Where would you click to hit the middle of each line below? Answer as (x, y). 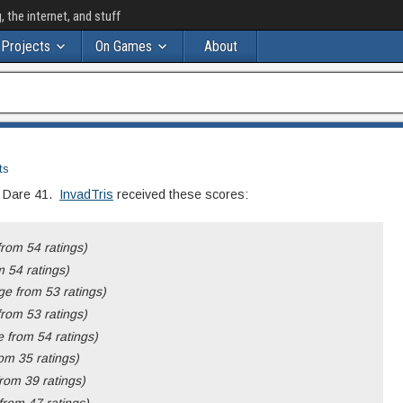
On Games (124, 46)
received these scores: (181, 194)
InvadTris (86, 194)
